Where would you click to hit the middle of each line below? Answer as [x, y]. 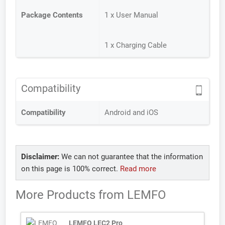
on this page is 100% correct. [71, 169]
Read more [138, 169]
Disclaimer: [40, 157]
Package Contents [52, 15]
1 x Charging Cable [136, 45]
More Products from [71, 195]
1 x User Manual [131, 15]
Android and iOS [131, 113]
